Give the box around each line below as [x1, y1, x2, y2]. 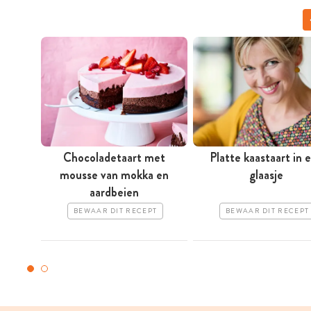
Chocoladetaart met [63, 149, 165, 167]
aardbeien [90, 183, 139, 202]
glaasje [249, 166, 283, 185]
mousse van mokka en [60, 166, 169, 185]
